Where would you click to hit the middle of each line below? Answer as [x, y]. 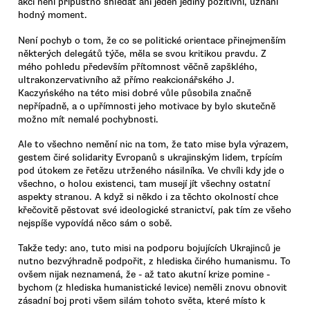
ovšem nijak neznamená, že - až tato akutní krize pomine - [144, 275]
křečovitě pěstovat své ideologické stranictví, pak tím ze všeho [155, 210]
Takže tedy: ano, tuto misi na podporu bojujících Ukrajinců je [149, 248]
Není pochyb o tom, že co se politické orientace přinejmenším [152, 40]
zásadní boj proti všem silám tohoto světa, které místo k [142, 301]
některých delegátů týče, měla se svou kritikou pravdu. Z [142, 53]
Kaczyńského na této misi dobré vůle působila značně [135, 93]
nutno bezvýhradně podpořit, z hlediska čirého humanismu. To [154, 262]
